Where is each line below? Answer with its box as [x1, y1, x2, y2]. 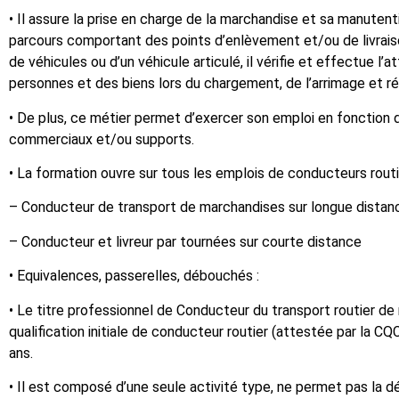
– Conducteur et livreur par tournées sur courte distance [9, 232, 362, 250]
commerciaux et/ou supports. [9, 130, 194, 148]
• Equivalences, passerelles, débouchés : [9, 267, 259, 285]
